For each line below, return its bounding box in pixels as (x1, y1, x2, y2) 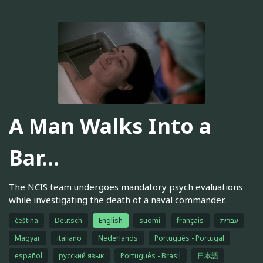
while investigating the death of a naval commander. (9, 193, 226, 205)
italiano (57, 232, 82, 243)
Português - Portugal (154, 232, 224, 243)
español (15, 250, 42, 261)
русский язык (59, 250, 104, 261)
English (99, 215, 123, 225)
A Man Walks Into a (9, 112, 211, 141)
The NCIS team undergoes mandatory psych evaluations (9, 180, 242, 193)
